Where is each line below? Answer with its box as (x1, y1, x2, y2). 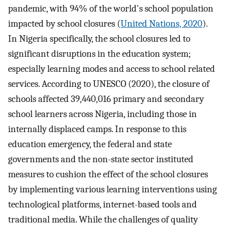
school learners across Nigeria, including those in (8, 108, 197, 120)
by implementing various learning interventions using (8, 183, 217, 195)
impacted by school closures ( (8, 18, 121, 29)
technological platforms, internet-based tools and (8, 198, 197, 210)
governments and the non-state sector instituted (8, 153, 193, 165)
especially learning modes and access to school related (8, 63, 215, 74)
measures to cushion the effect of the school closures (8, 168, 208, 180)
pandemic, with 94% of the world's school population (8, 3, 213, 14)
